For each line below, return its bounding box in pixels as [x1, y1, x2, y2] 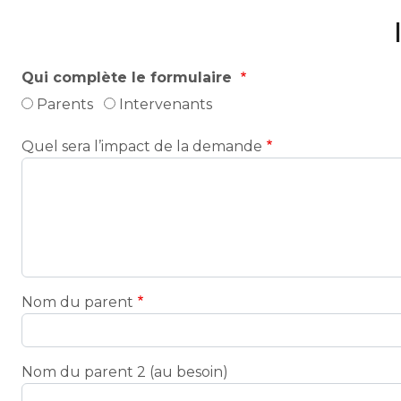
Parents [37, 96, 93, 114]
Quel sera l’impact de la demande [21, 137, 262, 155]
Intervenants [119, 96, 212, 114]
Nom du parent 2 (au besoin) [21, 363, 228, 380]
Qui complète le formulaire [21, 69, 236, 86]
